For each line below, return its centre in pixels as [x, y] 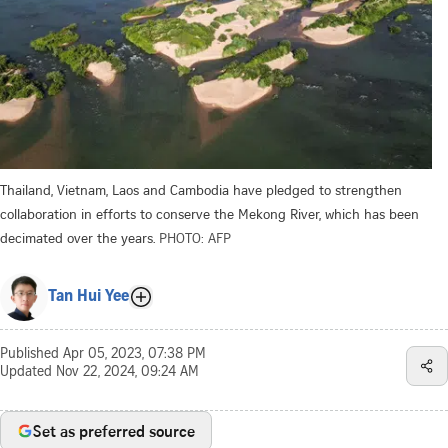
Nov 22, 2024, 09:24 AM [127, 372]
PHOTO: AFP [195, 237]
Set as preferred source [114, 430]
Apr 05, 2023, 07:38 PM [134, 354]
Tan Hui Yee [88, 296]
